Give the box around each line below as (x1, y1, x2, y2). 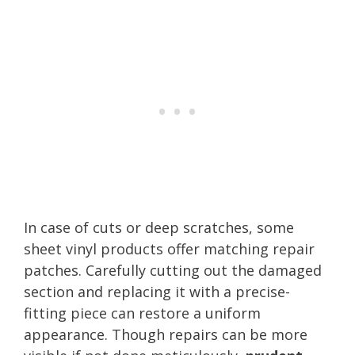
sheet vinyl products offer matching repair (24, 239, 315, 258)
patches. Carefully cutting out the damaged (24, 260, 322, 280)
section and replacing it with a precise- (24, 281, 290, 301)
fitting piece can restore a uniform (24, 303, 261, 323)
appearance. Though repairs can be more (24, 324, 307, 344)
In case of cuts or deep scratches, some (24, 217, 294, 237)
